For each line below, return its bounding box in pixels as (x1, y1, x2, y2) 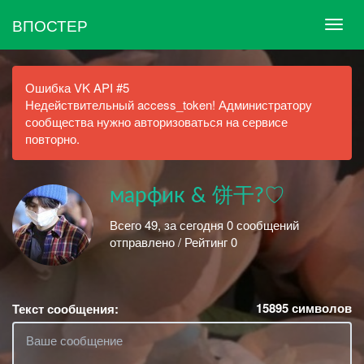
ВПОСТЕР (12, 13, 88, 36)
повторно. (25, 130, 80, 147)
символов (288, 299, 352, 317)
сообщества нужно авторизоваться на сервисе (25, 113, 288, 130)
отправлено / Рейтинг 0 (110, 232, 237, 250)
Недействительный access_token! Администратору (25, 96, 312, 113)
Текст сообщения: (12, 300, 119, 318)
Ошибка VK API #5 (25, 79, 129, 96)
